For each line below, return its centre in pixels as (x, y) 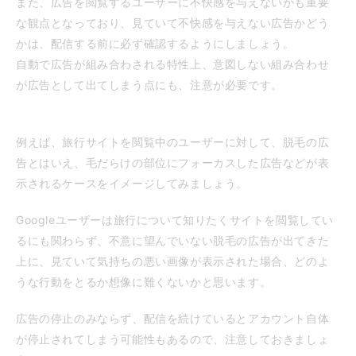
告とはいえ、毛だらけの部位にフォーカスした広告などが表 (173, 162)
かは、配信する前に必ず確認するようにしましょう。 (155, 43)
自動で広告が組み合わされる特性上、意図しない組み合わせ (173, 64)
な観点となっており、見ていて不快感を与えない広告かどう (173, 22)
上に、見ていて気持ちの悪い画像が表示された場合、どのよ (173, 261)
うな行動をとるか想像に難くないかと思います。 (144, 281)
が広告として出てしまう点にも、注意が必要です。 (149, 84)
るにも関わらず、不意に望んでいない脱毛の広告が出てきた (173, 240)
